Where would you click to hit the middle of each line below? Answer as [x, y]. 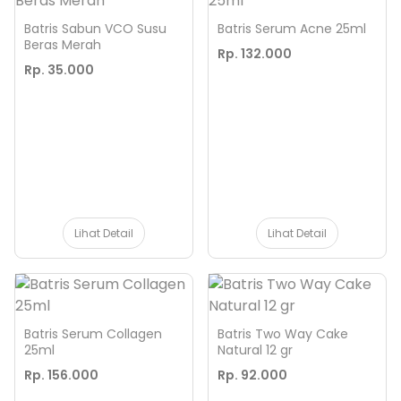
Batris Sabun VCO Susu [95, 29]
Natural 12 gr [255, 350]
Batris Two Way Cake [283, 334]
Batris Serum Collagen [93, 334]
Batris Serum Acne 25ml [292, 29]
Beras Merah [63, 45]
